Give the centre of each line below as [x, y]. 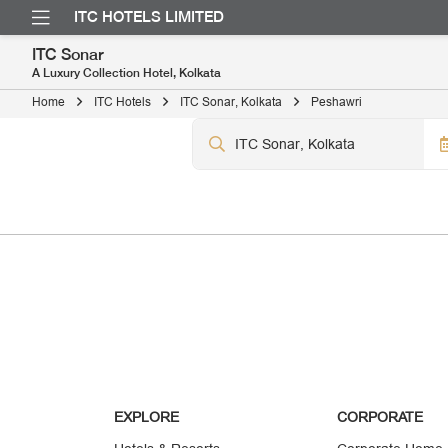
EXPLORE [147, 416]
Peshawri [336, 101]
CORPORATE [380, 416]
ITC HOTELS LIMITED [149, 17]
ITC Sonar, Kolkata [231, 101]
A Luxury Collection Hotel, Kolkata [126, 73]
